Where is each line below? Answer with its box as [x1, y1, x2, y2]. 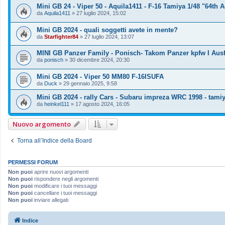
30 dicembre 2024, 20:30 [69, 57, 130, 63]
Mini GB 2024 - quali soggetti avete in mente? [37, 26, 178, 34]
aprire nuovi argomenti [33, 168, 88, 175]
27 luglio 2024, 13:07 [84, 33, 134, 40]
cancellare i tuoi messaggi [33, 189, 97, 196]
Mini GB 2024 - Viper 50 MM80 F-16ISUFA [37, 73, 164, 81]
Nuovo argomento [13, 119, 71, 129]
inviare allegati [33, 196, 68, 203]
